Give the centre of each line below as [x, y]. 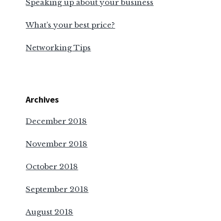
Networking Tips [58, 48]
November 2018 [57, 144]
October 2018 [52, 166]
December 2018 [56, 121]
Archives [42, 99]
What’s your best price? [71, 25]
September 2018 [57, 189]
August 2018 [50, 212]
